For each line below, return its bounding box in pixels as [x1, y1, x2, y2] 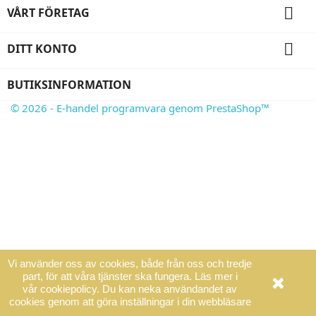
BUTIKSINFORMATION [7, 77, 131, 92]
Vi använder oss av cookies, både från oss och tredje [8, 257, 252, 269]
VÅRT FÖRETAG [7, 5, 90, 20]
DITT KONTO [7, 41, 77, 56]
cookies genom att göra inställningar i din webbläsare [8, 296, 251, 308]
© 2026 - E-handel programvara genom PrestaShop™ [11, 101, 269, 115]
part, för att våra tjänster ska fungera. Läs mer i [22, 270, 238, 282]
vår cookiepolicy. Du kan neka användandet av [23, 283, 237, 295]
